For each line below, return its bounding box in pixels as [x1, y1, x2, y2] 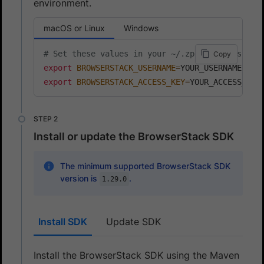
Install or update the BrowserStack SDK [34, 130, 234, 143]
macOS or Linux [44, 22, 105, 33]
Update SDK [106, 215, 161, 227]
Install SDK [38, 215, 87, 227]
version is [60, 173, 100, 183]
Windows [124, 22, 159, 33]
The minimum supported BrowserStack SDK [60, 160, 230, 171]
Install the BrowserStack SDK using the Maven [34, 249, 239, 261]
